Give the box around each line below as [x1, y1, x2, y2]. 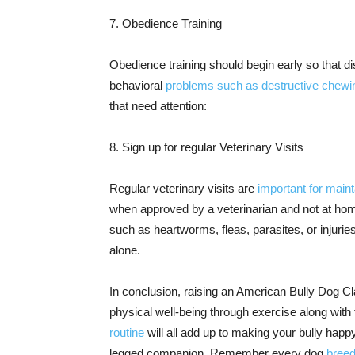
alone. [109, 243, 140, 257]
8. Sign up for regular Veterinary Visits [109, 140, 303, 154]
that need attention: [109, 99, 207, 113]
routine [109, 326, 144, 339]
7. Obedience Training [109, 17, 222, 30]
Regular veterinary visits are [109, 181, 258, 195]
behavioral [109, 78, 166, 92]
